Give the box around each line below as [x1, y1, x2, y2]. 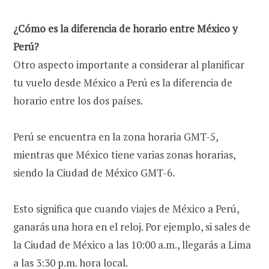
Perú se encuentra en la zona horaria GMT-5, [13, 129, 218, 144]
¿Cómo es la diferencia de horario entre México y [13, 21, 238, 35]
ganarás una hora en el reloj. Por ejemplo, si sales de [13, 219, 250, 234]
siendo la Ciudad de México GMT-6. [13, 165, 175, 180]
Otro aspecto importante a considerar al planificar [13, 57, 244, 71]
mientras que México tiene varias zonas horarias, [13, 147, 235, 162]
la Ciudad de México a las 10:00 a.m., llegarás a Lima [13, 237, 251, 252]
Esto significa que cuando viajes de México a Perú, [13, 201, 239, 216]
